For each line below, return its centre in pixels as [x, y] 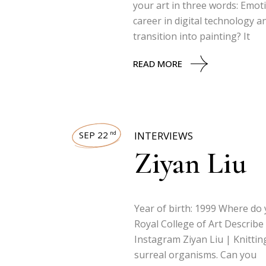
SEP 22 [94, 135]
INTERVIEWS [164, 136]
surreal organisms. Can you [195, 255]
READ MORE [158, 64]
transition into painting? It [191, 36]
